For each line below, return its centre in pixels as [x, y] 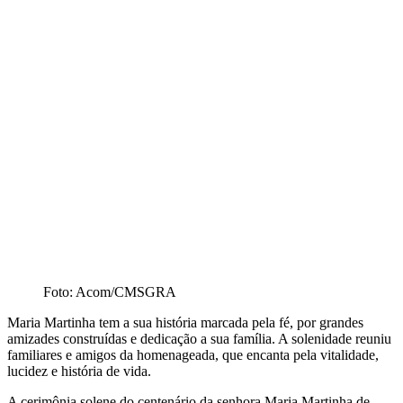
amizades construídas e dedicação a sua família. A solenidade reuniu [199, 338]
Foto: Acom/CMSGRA [110, 291]
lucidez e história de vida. [79, 371]
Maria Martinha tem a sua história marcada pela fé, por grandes [185, 322]
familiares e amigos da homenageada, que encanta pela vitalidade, [193, 354]
